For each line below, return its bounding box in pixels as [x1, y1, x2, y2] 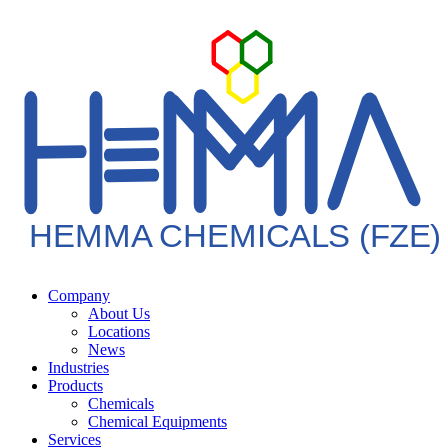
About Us [88, 305, 150, 323]
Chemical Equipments [88, 413, 227, 431]
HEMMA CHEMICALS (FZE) [29, 216, 442, 254]
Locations [88, 323, 150, 341]
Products [48, 377, 103, 395]
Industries [48, 359, 109, 377]
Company [48, 287, 110, 305]
